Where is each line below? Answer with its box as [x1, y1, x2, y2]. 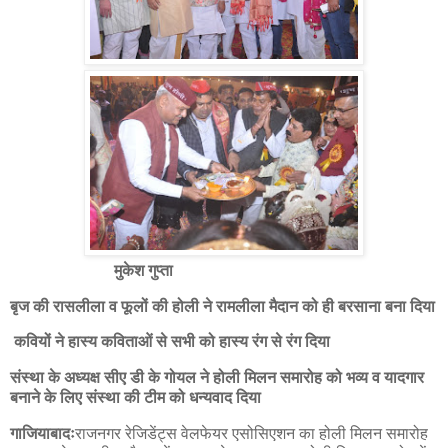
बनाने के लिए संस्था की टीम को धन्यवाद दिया [10, 389, 265, 407]
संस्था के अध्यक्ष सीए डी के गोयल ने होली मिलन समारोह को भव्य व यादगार [10, 369, 424, 387]
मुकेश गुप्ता [114, 261, 173, 279]
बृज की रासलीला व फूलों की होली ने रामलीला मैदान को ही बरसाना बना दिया [10, 297, 435, 315]
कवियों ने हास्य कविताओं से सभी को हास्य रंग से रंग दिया [10, 333, 330, 351]
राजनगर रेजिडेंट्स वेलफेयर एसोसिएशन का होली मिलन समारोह [75, 425, 428, 443]
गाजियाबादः [10, 425, 75, 443]
